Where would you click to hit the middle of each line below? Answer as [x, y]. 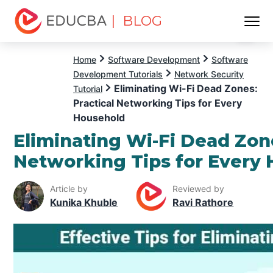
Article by [69, 189]
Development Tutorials [118, 74]
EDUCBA [35, 41]
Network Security [209, 74]
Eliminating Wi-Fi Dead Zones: [186, 88]
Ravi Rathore [203, 203]
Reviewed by [199, 189]
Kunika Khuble [84, 203]
